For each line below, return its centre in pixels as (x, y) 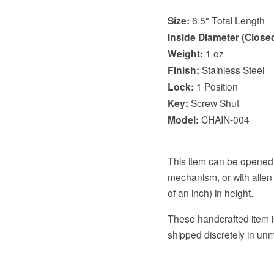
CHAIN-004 (224, 119)
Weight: (185, 53)
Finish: (183, 70)
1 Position (216, 86)
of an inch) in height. (210, 193)
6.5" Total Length (227, 20)
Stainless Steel (231, 69)
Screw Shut (213, 102)
